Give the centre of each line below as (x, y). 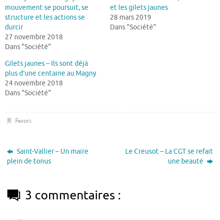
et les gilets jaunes (139, 8)
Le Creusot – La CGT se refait (169, 151)
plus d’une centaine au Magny (51, 74)
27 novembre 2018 (34, 37)
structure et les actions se (45, 18)
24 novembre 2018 (34, 83)
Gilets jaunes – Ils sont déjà (46, 64)
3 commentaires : (73, 195)
